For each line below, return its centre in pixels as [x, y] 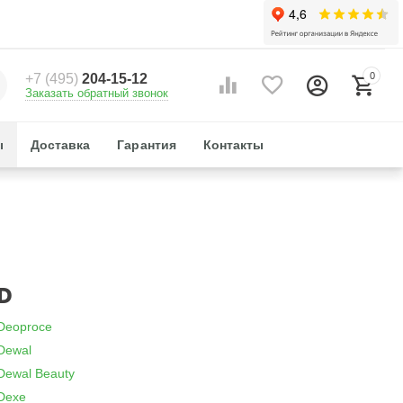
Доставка [61, 145]
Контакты [233, 145]
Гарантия [147, 145]
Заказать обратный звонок [96, 93]
